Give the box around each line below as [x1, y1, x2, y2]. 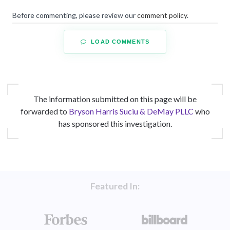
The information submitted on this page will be [33, 93, 197, 104]
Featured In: [90, 180, 140, 191]
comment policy [137, 10, 187, 20]
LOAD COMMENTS [89, 38, 149, 45]
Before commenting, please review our [12, 10, 137, 20]
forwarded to [20, 106, 69, 116]
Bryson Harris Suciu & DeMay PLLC [68, 106, 194, 116]
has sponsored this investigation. [58, 118, 172, 128]
